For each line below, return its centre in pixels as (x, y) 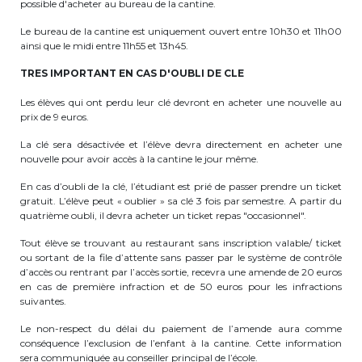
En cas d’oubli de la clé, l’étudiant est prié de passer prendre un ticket (181, 186)
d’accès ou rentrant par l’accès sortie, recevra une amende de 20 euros (181, 272)
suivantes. (43, 301)
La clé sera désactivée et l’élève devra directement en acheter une (181, 144)
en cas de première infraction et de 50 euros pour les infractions (181, 286)
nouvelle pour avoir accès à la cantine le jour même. (139, 159)
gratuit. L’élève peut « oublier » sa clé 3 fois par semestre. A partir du (181, 201)
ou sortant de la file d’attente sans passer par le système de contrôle (181, 257)
